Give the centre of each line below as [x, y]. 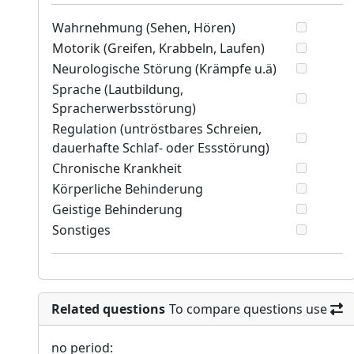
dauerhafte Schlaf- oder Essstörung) [161, 148]
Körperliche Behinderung [128, 189]
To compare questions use [249, 309]
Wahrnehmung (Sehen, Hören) [144, 28]
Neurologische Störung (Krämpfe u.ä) [164, 69]
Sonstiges [81, 230]
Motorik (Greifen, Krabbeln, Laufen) [158, 49]
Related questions [108, 309]
